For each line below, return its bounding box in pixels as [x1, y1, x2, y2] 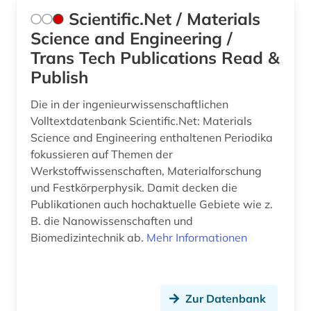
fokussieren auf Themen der [31, 147, 173, 162]
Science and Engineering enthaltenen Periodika [31, 131, 273, 145]
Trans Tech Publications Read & [31, 47, 280, 69]
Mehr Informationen [146, 230, 247, 245]
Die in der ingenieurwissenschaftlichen [31, 97, 228, 112]
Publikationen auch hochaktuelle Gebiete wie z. [31, 197, 273, 212]
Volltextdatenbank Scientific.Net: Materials [31, 114, 252, 128]
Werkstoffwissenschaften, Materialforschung [31, 164, 262, 178]
